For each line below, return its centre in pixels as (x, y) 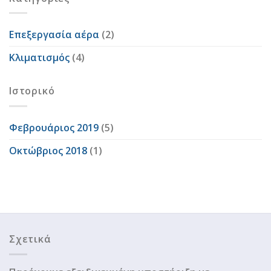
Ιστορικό (32, 91)
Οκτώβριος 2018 (48, 151)
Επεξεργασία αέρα (54, 35)
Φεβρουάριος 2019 (54, 128)
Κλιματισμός (39, 58)
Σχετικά (30, 239)
